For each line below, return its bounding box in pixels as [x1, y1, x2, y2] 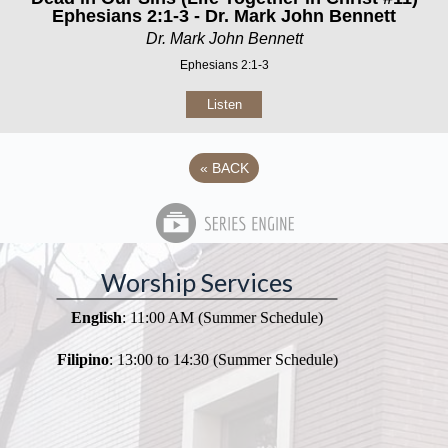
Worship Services [101, 267, 294, 297]
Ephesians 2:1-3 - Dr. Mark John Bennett [52, 5, 396, 26]
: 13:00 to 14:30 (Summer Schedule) [108, 351, 338, 368]
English [71, 309, 123, 326]
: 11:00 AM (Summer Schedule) [122, 309, 324, 326]
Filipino [56, 351, 109, 368]
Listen [206, 96, 242, 112]
